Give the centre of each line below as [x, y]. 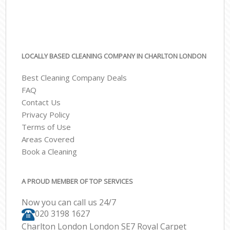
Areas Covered [48, 139]
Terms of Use [46, 127]
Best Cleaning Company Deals [74, 78]
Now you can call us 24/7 [69, 203]
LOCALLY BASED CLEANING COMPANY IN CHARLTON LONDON [114, 56]
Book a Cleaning [50, 152]
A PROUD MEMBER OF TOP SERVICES [78, 181]
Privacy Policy [46, 115]
